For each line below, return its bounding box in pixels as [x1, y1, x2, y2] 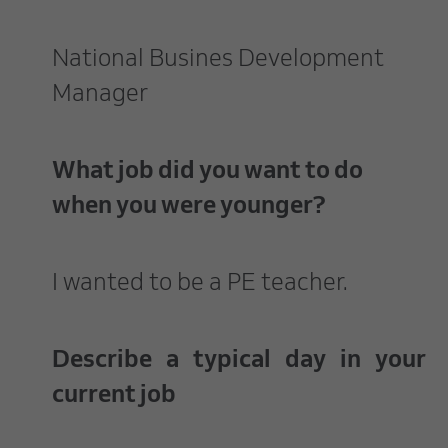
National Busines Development [52, 49, 384, 72]
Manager [52, 84, 148, 107]
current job [52, 385, 176, 408]
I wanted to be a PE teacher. [52, 273, 348, 296]
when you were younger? [52, 196, 326, 219]
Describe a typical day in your [52, 350, 427, 373]
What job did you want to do [52, 161, 363, 184]
